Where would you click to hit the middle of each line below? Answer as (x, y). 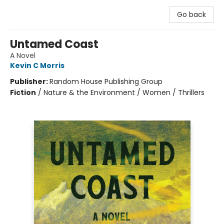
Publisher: (30, 81)
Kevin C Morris (37, 65)
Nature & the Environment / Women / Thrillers (124, 92)
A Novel (23, 55)
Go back (191, 14)
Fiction (23, 92)
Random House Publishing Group (106, 81)
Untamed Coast (54, 44)
